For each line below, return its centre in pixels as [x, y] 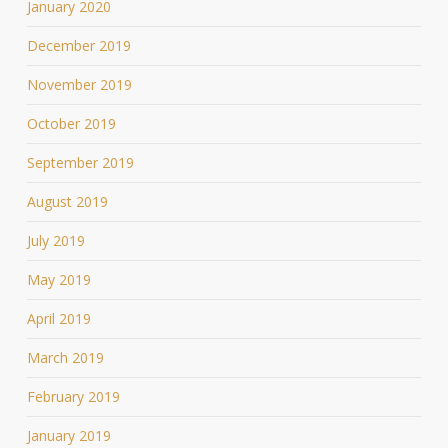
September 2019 [80, 162]
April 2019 [58, 318]
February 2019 [73, 396]
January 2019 [68, 435]
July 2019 [55, 240]
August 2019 [67, 201]
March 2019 [65, 357]
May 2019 [58, 279]
